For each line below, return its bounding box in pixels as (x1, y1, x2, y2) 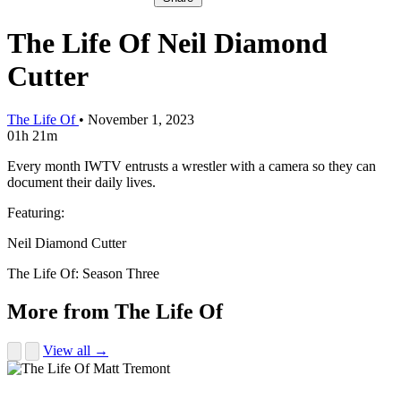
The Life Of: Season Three (7, 266, 159, 282)
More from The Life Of (7, 300, 223, 324)
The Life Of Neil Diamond (7, 26, 328, 59)
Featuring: (7, 205, 64, 221)
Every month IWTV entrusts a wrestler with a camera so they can (7, 158, 376, 175)
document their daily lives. (7, 175, 156, 191)
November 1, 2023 (88, 112, 194, 128)
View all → (43, 342, 108, 358)
